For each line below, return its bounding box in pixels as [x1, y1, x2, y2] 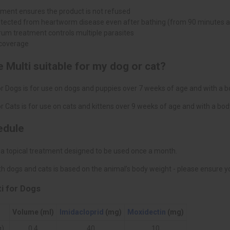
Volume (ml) [12, 207, 54, 216]
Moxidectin [127, 207, 166, 216]
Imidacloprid [60, 207, 104, 216]
